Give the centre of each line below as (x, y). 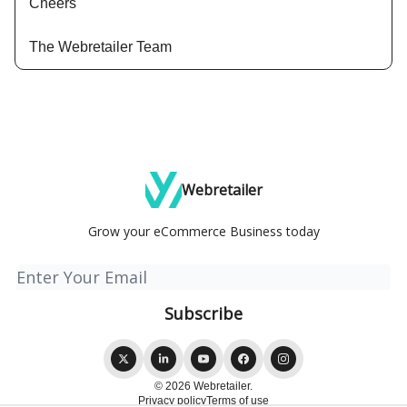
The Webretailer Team (100, 47)
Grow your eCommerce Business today (203, 232)
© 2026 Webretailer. (203, 387)
